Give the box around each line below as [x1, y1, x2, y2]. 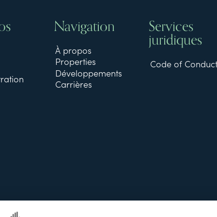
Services [149, 15, 194, 38]
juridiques [149, 28, 202, 51]
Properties [55, 55, 96, 68]
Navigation [54, 15, 115, 38]
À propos [55, 44, 92, 57]
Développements [55, 66, 122, 79]
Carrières [55, 78, 92, 91]
